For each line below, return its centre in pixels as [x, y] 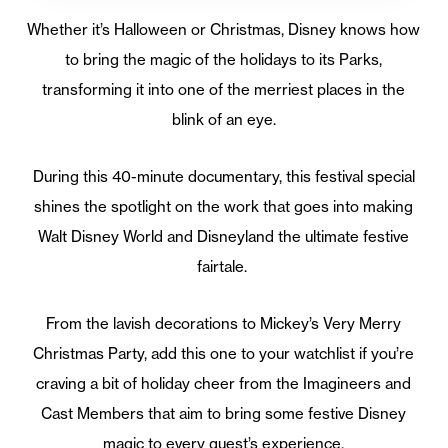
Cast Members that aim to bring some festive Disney [224, 413]
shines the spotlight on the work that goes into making [224, 206]
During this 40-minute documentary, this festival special [223, 176]
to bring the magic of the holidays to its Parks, [224, 59]
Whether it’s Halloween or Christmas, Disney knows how [224, 29]
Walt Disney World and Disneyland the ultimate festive [224, 236]
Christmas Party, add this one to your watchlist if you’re [224, 353]
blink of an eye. [223, 119]
